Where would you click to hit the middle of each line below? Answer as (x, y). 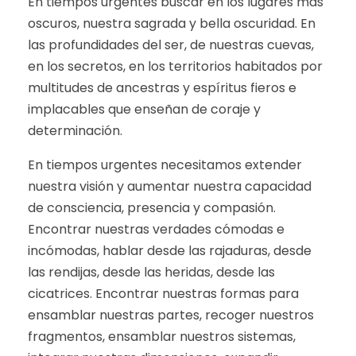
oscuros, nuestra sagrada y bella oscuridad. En (172, 23)
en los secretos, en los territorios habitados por (175, 66)
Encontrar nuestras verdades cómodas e (156, 229)
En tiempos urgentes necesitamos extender (165, 165)
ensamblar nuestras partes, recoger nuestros (171, 315)
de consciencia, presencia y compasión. (152, 208)
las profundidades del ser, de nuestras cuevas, (171, 45)
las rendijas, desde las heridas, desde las (151, 272)
